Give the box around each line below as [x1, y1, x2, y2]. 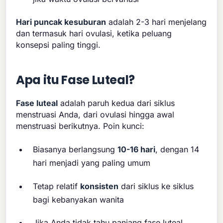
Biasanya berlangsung [33, 144, 118, 155]
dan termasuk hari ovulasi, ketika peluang [16, 28, 172, 38]
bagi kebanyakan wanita [33, 194, 124, 205]
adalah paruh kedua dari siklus [58, 98, 175, 108]
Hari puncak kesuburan [16, 16, 107, 27]
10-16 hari [117, 144, 156, 155]
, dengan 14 [155, 144, 200, 155]
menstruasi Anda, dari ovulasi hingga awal [16, 109, 175, 119]
